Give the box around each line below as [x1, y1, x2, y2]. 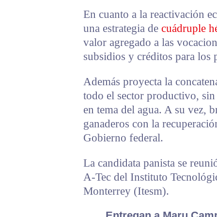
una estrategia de [83, 22, 161, 34]
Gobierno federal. [83, 131, 163, 144]
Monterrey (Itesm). [83, 185, 169, 197]
